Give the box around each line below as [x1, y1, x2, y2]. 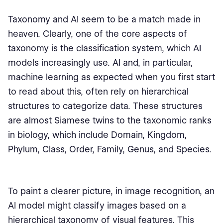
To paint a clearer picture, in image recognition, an [8, 186, 215, 196]
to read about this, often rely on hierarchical [8, 86, 189, 97]
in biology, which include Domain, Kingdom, [8, 129, 187, 140]
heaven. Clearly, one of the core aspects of [8, 28, 187, 39]
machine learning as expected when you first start [8, 72, 215, 82]
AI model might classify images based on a [8, 200, 186, 211]
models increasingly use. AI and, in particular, [8, 57, 193, 68]
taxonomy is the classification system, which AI [8, 43, 201, 53]
